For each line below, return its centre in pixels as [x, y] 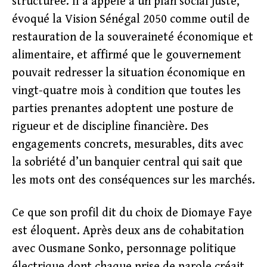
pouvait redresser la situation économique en [128, 73]
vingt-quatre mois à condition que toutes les [126, 91]
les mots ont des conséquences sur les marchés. [133, 180]
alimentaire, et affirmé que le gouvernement [127, 55]
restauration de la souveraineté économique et [133, 37]
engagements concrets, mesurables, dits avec [128, 145]
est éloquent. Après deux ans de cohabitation [128, 231]
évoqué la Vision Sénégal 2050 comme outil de [131, 19]
